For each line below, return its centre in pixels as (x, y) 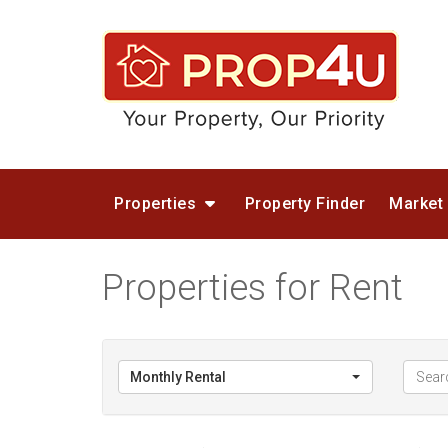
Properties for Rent (252, 288)
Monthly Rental (178, 377)
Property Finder (304, 203)
